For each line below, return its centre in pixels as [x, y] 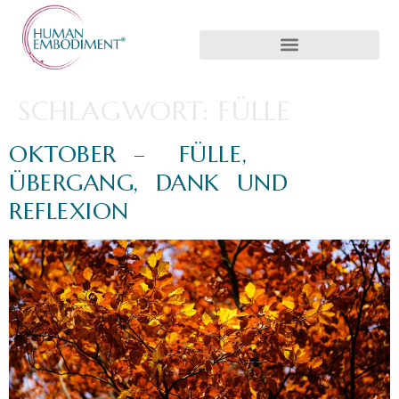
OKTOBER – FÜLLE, [128, 154]
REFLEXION [69, 211]
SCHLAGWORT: [118, 111]
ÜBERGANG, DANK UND [149, 183]
